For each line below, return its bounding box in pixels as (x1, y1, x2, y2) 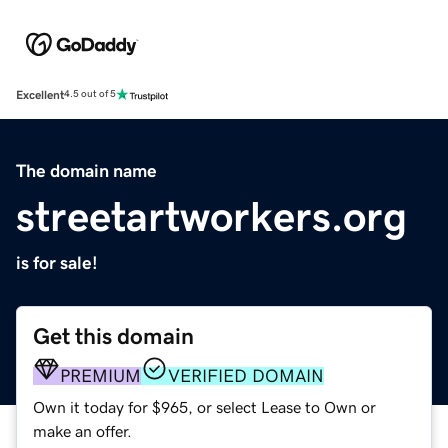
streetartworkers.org (16, 195, 407, 238)
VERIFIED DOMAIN (168, 366, 324, 385)
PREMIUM (60, 366, 141, 385)
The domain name (16, 161, 157, 180)
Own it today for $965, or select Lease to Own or (33, 398, 376, 415)
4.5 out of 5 (64, 89, 116, 100)
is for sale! (16, 253, 98, 272)
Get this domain (33, 324, 194, 348)
